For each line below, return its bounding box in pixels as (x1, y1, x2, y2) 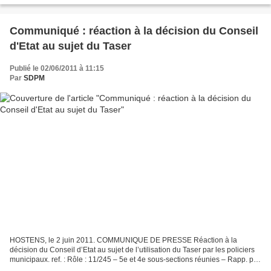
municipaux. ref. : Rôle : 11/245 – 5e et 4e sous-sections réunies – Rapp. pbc (10, 255, 261, 264)
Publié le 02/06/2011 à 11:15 (10, 64, 104, 73)
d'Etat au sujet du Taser (10, 40, 131, 53)
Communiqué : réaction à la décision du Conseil (10, 25, 258, 38)
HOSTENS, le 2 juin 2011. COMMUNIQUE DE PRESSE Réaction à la (10, 235, 237, 244)
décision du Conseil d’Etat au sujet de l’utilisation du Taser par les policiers (10, 245, 255, 254)
